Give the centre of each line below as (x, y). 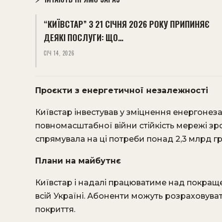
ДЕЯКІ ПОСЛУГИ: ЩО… (83, 37)
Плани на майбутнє (78, 161)
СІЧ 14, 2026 (59, 53)
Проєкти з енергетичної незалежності (122, 90)
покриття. (55, 209)
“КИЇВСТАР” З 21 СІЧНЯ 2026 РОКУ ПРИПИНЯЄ (127, 24)
